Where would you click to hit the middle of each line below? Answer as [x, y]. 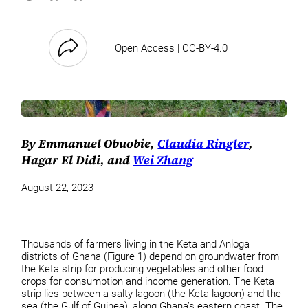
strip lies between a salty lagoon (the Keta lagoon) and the [152, 293]
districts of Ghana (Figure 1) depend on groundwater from [151, 256]
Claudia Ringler [203, 143]
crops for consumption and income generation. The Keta [148, 281]
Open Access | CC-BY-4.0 [172, 48]
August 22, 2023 [58, 188]
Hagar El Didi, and [77, 160]
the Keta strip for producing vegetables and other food [143, 268]
